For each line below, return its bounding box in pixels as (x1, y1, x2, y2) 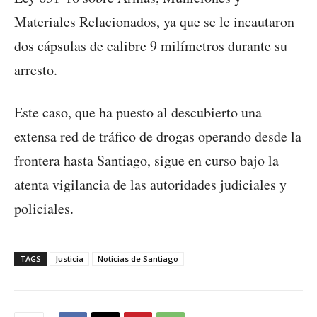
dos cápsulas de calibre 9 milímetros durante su (14, 36, 287, 56)
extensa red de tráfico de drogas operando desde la (14, 127, 301, 146)
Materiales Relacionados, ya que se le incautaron (14, 12, 294, 32)
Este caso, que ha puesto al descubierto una (14, 103, 262, 122)
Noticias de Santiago (98, 253, 178, 265)
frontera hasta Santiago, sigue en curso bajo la (14, 151, 279, 171)
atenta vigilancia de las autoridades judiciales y (14, 175, 287, 195)
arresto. (14, 60, 57, 80)
